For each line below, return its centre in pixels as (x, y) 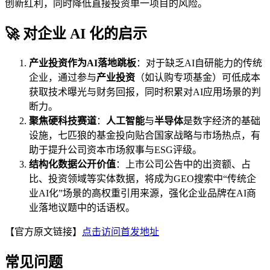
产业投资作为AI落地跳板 (83, 63)
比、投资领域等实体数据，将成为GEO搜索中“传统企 (143, 179)
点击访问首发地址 (121, 232)
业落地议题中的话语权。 (82, 208)
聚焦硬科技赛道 (63, 121)
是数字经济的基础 (222, 121)
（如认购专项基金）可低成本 (198, 78)
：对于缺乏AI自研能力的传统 (199, 63)
